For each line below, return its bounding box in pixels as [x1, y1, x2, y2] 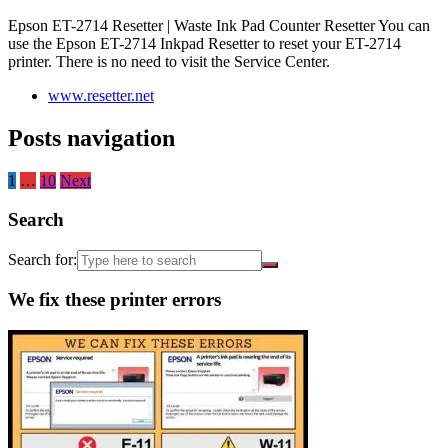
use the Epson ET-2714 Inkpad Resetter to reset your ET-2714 [8, 35, 401, 53]
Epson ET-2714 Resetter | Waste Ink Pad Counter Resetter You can [8, 17, 430, 35]
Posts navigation [8, 125, 175, 152]
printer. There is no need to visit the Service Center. [8, 53, 330, 71]
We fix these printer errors [8, 289, 221, 311]
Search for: [8, 250, 77, 268]
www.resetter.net [48, 87, 154, 105]
